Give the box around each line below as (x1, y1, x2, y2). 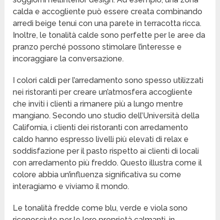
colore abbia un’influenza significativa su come (13, 170, 182, 180)
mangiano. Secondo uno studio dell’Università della (13, 111, 200, 121)
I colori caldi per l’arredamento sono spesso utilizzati (13, 76, 204, 85)
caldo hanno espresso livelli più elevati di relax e (13, 135, 189, 144)
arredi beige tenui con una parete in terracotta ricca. (13, 19, 202, 28)
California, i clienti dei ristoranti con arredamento (13, 123, 189, 133)
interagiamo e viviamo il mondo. (13, 182, 130, 192)
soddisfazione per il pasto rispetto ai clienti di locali (13, 146, 199, 156)
